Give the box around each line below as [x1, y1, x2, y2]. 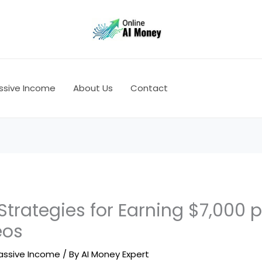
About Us [73, 82, 113, 94]
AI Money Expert [81, 248, 150, 261]
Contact [130, 82, 168, 94]
